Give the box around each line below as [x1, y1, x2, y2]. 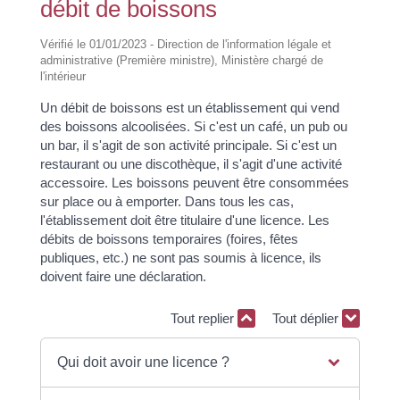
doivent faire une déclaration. [39, 268, 206, 284]
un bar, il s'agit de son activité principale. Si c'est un [39, 137, 337, 153]
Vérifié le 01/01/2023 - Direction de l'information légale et [39, 37, 331, 51]
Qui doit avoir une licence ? [57, 354, 230, 370]
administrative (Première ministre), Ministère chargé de [39, 53, 323, 67]
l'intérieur [39, 69, 86, 83]
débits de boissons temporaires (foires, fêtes [39, 230, 298, 246]
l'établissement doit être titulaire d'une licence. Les [39, 212, 329, 228]
